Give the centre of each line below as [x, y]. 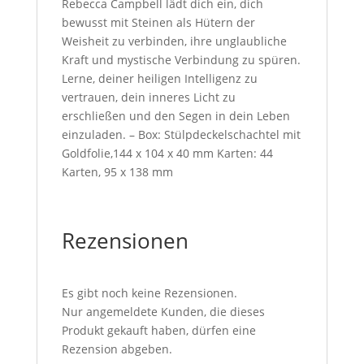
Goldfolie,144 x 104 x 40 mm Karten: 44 [167, 153]
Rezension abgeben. [117, 349]
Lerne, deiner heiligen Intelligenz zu [159, 78]
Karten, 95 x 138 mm [117, 171]
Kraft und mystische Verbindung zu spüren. [181, 59]
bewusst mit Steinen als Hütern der [158, 22]
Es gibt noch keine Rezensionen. [149, 292]
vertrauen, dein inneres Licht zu [148, 97]
